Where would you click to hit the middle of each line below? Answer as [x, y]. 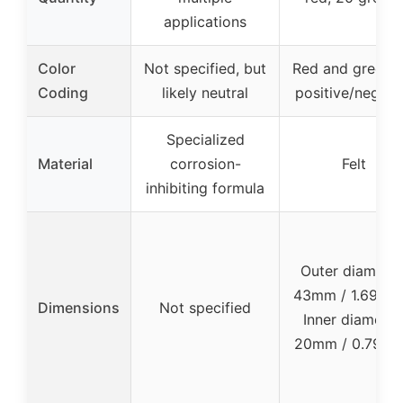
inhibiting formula [205, 188]
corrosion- [205, 163]
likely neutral [205, 92]
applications [205, 21]
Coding [63, 92]
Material [65, 163]
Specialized [205, 139]
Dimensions [79, 307]
